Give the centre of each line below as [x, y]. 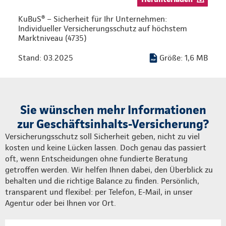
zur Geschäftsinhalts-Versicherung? [113, 124]
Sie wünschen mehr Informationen [113, 110]
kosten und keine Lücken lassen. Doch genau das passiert [106, 148]
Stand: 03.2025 [46, 58]
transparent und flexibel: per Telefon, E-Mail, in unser [99, 192]
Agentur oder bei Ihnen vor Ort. [61, 203]
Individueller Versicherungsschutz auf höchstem [103, 29]
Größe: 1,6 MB [184, 58]
